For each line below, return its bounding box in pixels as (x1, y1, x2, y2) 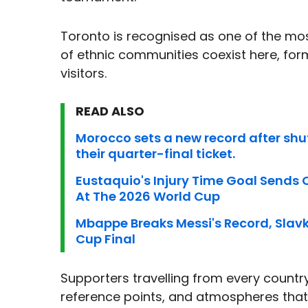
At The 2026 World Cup (76, 188, 220, 206)
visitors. (60, 65, 107, 82)
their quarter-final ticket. (76, 145, 235, 163)
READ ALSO (76, 102, 144, 120)
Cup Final (76, 230, 135, 248)
